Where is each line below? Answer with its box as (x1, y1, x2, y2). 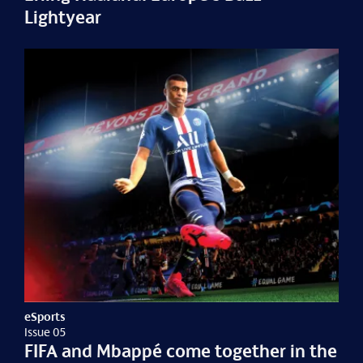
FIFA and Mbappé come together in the (24, 340, 338, 361)
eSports (24, 309, 66, 323)
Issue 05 (24, 324, 66, 339)
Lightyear (24, 6, 102, 28)
